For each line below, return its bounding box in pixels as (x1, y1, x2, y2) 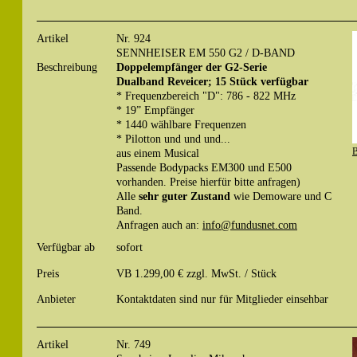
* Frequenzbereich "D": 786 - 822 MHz (116, 89, 296, 103)
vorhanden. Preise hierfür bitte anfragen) (116, 175, 300, 189)
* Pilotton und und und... (116, 132, 230, 146)
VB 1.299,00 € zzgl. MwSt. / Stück (116, 266, 277, 280)
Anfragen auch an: (116, 218, 202, 232)
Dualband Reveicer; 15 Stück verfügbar (116, 75, 308, 88)
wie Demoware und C (230, 190, 331, 203)
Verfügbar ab (37, 241, 95, 254)
